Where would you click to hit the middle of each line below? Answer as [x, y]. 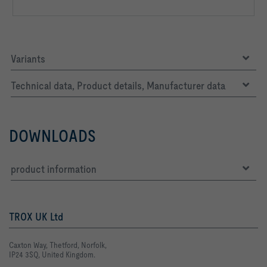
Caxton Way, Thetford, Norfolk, [59, 245]
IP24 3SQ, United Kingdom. [52, 254]
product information [54, 169]
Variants [28, 59]
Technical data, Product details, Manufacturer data [118, 86]
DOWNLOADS [52, 136]
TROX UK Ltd [36, 217]
